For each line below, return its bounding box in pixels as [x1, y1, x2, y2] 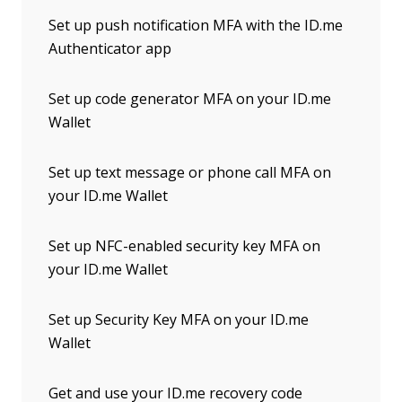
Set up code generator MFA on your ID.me [48, 88, 331, 109]
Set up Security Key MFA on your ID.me [48, 309, 309, 329]
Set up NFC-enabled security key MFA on [48, 235, 320, 256]
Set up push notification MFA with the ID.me [48, 14, 343, 35]
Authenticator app [48, 38, 171, 58]
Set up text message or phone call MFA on [48, 162, 331, 182]
